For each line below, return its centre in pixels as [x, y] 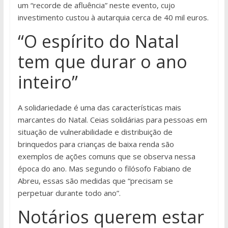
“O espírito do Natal [98, 41]
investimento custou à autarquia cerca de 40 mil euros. [113, 18]
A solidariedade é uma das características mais [99, 108]
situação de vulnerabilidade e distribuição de [95, 132]
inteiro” [48, 82]
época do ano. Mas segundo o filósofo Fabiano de [104, 169]
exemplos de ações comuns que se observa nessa [106, 156]
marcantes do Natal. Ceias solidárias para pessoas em [112, 120]
